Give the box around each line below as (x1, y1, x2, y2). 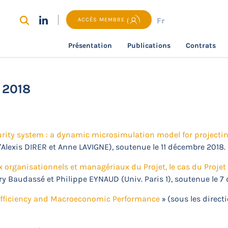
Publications (127, 41, 170, 50)
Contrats (186, 41, 216, 50)
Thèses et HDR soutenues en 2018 (73, 62, 194, 72)
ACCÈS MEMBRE (78, 16, 125, 23)
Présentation (68, 41, 112, 50)
